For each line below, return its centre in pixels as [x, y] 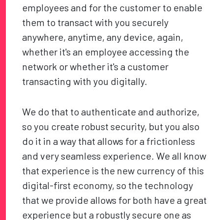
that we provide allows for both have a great [115, 200]
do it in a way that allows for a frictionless [109, 141]
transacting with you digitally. [85, 81]
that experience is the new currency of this [113, 171]
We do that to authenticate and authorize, [111, 112]
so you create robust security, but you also [111, 126]
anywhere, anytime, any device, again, [103, 37]
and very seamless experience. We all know [114, 156]
